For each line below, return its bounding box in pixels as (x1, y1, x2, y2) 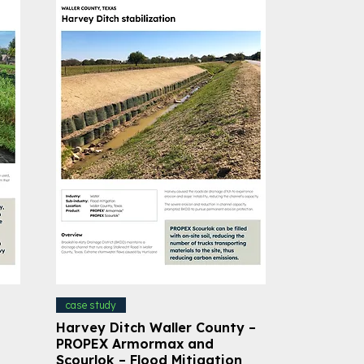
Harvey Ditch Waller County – (55, 318, 256, 336)
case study (65, 298, 116, 311)
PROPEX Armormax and (55, 335, 214, 352)
